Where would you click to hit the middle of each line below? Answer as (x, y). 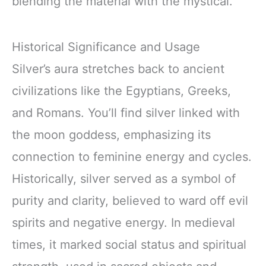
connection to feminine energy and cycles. (132, 156)
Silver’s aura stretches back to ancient (118, 69)
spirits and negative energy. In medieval (123, 222)
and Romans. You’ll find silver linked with (126, 113)
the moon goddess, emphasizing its (111, 134)
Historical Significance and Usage (106, 47)
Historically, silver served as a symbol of (124, 178)
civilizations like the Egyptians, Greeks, (121, 91)
